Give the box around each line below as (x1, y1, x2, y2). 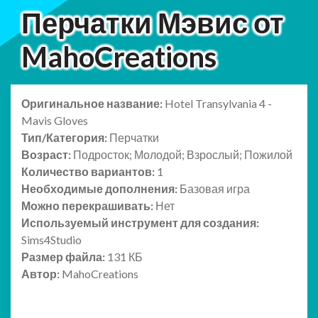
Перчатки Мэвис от (21, 6, 284, 40)
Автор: (21, 267, 62, 281)
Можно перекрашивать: (21, 199, 155, 213)
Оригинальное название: (21, 97, 165, 111)
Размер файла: (21, 250, 107, 264)
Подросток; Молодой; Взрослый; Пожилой (73, 148, 292, 162)
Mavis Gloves (21, 114, 88, 128)
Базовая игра (180, 182, 250, 196)
